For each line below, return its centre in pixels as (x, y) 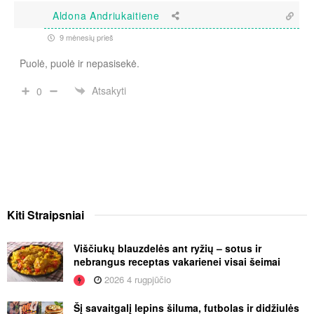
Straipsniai (56, 214)
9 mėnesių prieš (86, 37)
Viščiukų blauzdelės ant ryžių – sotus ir (168, 248)
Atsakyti (109, 91)
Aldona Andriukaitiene (106, 16)
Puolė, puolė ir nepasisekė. (80, 63)
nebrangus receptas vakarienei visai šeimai (177, 261)
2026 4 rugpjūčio (136, 279)
